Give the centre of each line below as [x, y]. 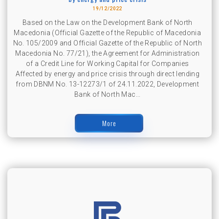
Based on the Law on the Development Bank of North [107, 22]
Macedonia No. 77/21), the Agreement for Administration [108, 53]
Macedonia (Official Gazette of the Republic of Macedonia [108, 33]
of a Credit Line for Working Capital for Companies [108, 63]
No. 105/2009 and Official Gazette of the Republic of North [108, 43]
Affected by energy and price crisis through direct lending [108, 74]
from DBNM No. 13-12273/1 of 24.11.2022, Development [108, 84]
